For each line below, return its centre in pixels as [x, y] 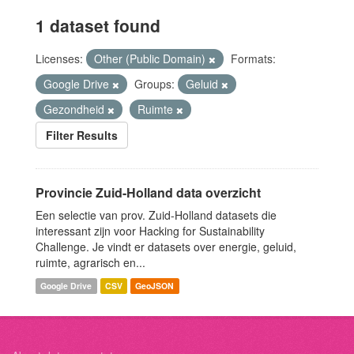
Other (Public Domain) [151, 59]
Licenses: [59, 59]
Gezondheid [75, 109]
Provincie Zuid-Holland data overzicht [148, 193]
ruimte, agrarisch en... [90, 263]
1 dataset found [98, 26]
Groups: [154, 84]
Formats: [253, 59]
